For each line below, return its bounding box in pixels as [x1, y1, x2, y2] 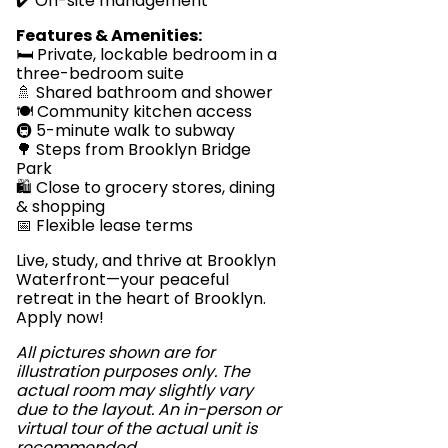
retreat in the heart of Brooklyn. [16, 287, 266, 310]
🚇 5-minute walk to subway [16, 119, 235, 142]
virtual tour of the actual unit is [16, 417, 257, 440]
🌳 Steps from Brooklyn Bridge [16, 138, 251, 161]
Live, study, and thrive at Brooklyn [16, 249, 276, 272]
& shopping [16, 195, 105, 218]
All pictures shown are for [16, 341, 215, 364]
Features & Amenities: [16, 24, 202, 47]
